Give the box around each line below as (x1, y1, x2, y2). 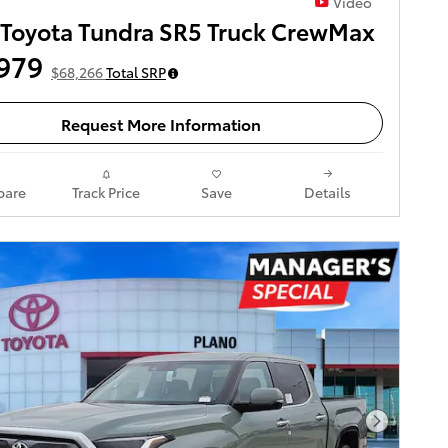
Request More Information (61, 111, 261, 135)
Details (304, 182, 351, 203)
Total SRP (106, 62, 166, 83)
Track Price (71, 182, 140, 203)
